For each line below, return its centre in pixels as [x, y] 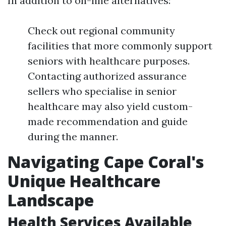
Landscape [51, 200]
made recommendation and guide [108, 121]
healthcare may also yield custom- [110, 106]
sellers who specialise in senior [102, 91]
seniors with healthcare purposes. [109, 61]
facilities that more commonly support [120, 46]
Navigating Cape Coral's [106, 162]
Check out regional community [101, 31]
